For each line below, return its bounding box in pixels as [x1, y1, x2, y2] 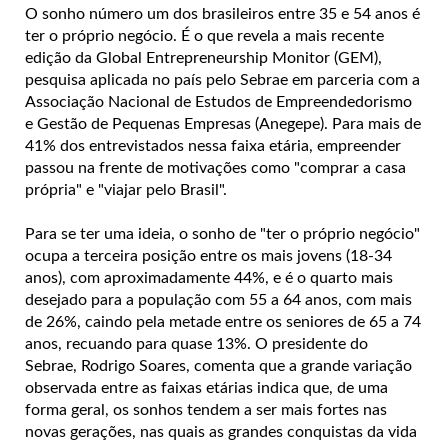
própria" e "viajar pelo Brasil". [25, 181, 227, 198]
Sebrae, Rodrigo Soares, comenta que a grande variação [25, 357, 412, 374]
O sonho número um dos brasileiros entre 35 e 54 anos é [25, 5, 420, 22]
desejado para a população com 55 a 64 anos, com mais [25, 291, 412, 308]
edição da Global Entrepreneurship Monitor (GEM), [25, 49, 382, 66]
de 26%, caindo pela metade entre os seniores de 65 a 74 [25, 313, 421, 330]
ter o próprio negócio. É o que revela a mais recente [25, 27, 384, 44]
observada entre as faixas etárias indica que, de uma [25, 379, 388, 396]
